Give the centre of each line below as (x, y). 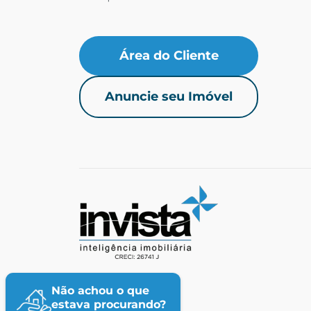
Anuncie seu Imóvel (169, 96)
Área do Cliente (169, 55)
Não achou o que (100, 291)
